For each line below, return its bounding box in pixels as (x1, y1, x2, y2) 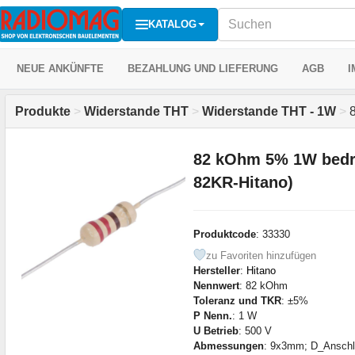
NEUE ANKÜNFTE (17, 63, 104, 74)
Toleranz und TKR (193, 294, 281, 307)
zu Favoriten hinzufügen (205, 249, 316, 261)
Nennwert (193, 279, 239, 292)
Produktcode (193, 227, 256, 240)
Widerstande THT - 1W (202, 105, 336, 118)
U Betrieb (193, 324, 239, 337)
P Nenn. (193, 309, 232, 322)
